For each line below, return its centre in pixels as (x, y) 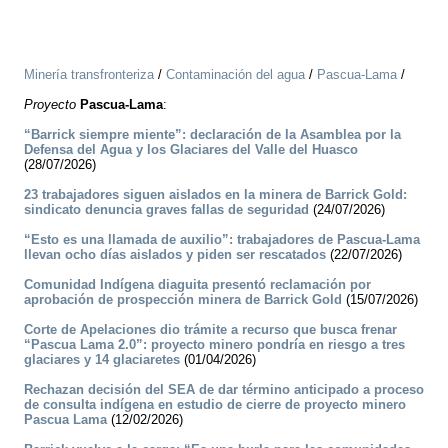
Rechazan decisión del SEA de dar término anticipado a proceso (224, 390)
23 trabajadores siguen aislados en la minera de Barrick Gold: (215, 195)
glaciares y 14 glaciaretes (102, 360)
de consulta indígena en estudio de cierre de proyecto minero (215, 405)
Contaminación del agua (235, 75)
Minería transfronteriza (89, 75)
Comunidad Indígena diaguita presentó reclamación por (197, 285)
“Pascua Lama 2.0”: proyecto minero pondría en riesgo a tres (214, 345)
